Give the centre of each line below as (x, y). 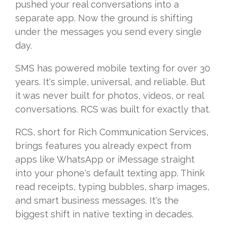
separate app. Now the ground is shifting (104, 18)
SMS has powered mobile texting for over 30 (113, 68)
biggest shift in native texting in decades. (104, 214)
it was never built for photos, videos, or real (109, 96)
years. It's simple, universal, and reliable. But (110, 82)
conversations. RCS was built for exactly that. (113, 109)
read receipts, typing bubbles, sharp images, (112, 187)
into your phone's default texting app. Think (110, 173)
